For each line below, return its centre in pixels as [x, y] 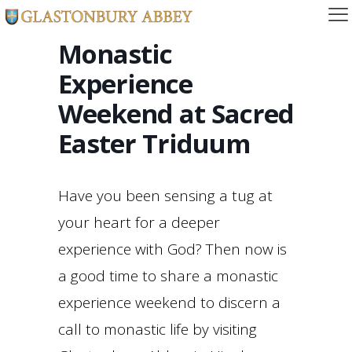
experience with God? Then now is [172, 249]
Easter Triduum [154, 143]
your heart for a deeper [139, 222]
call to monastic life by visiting [158, 329]
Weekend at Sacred [176, 114]
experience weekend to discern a [169, 302]
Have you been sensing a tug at [165, 196]
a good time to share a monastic [168, 276]
